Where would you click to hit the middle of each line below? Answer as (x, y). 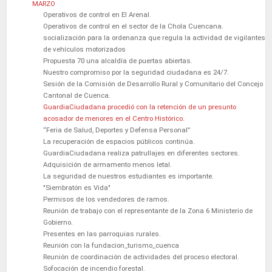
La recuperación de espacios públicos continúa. (119, 141)
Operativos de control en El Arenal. (97, 14)
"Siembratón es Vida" (77, 187)
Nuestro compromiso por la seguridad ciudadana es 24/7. (136, 72)
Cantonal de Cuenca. (77, 95)
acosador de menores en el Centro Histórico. (114, 118)
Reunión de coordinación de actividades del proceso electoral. (141, 257)
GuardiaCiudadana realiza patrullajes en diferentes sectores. (141, 153)
